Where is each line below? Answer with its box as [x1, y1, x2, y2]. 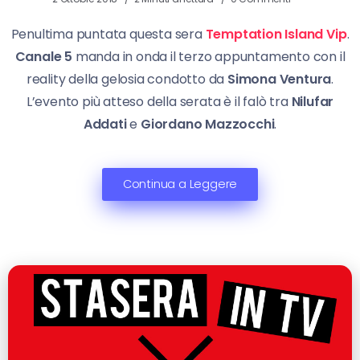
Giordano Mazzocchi [141, 114, 275, 133]
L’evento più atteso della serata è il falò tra [26, 92, 292, 111]
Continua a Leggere [122, 175, 238, 192]
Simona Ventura [227, 69, 332, 88]
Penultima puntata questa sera [10, 24, 206, 43]
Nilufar [291, 92, 334, 111]
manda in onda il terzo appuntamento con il [72, 47, 346, 66]
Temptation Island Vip [205, 24, 347, 43]
